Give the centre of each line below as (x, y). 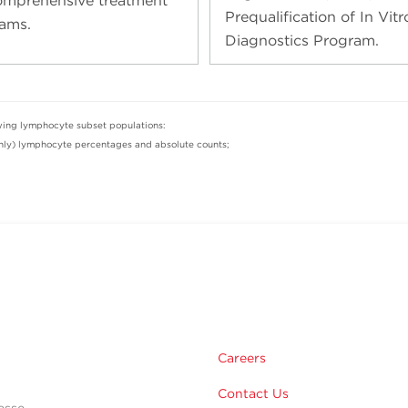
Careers (242, 357)
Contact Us (253, 393)
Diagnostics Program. (301, 40)
